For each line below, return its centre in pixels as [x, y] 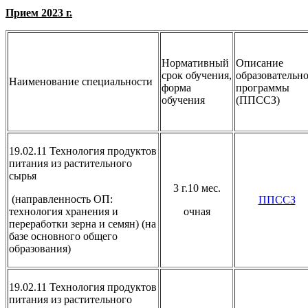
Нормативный [195, 63]
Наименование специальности [81, 81]
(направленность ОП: [61, 199]
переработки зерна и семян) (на [82, 223]
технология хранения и [64, 211]
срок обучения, [197, 75]
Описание [260, 63]
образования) [40, 248]
